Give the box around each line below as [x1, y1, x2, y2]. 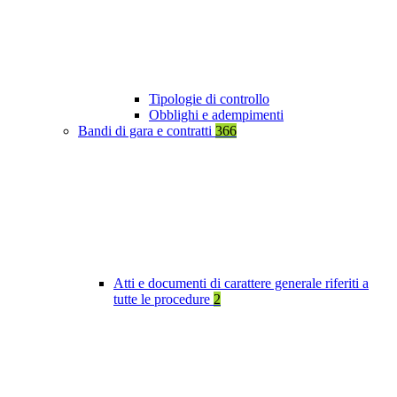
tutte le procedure [113, 292, 214, 307]
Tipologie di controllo [149, 91, 269, 107]
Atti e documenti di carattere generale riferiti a [113, 276, 369, 292]
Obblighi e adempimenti [149, 107, 284, 123]
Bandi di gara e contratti [78, 123, 215, 139]
